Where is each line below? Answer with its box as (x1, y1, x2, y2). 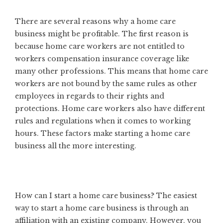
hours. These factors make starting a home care (15, 128, 190, 138)
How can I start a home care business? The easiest (15, 191, 197, 200)
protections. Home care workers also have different (15, 104, 205, 113)
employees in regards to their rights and (15, 91, 164, 101)
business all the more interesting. (15, 141, 136, 150)
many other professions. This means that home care (15, 66, 208, 76)
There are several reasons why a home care (15, 16, 176, 26)
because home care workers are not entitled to (15, 41, 185, 51)
